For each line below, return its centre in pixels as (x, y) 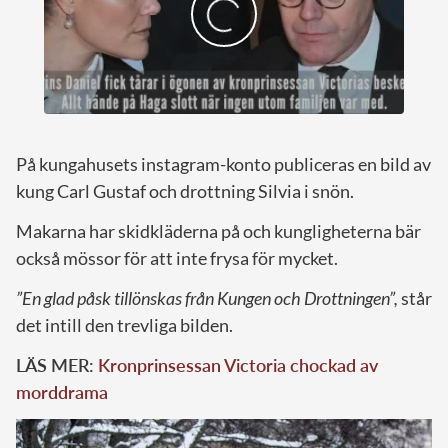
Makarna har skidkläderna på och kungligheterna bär (218, 230)
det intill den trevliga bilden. (124, 324)
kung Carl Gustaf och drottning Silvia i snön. (185, 190)
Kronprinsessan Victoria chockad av (238, 364)
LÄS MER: (57, 364)
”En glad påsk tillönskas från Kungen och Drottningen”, (207, 297)
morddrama (62, 391)
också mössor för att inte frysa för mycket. (177, 257)
